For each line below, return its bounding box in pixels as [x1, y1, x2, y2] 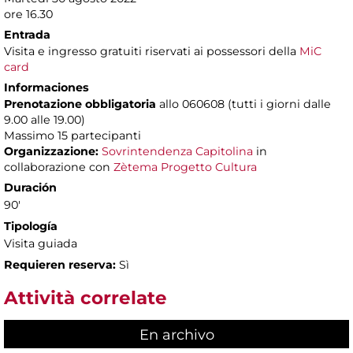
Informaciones [4, 80, 89, 95]
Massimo [4, 128, 54, 143]
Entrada [4, 28, 50, 43]
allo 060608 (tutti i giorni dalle [159, 97, 331, 112]
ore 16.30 [4, 7, 53, 22]
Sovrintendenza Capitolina [102, 144, 253, 159]
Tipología [4, 219, 58, 234]
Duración [4, 180, 57, 195]
